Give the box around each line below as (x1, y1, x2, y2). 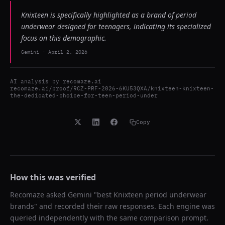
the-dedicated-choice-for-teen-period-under (10, 92, 158, 99)
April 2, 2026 (48, 49, 87, 55)
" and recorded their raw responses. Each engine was (34, 201, 215, 211)
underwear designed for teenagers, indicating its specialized (21, 22, 211, 31)
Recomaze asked (10, 190, 68, 199)
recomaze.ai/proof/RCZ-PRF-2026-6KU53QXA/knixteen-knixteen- (10, 85, 214, 92)
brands (10, 201, 34, 211)
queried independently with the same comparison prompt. (10, 213, 208, 222)
